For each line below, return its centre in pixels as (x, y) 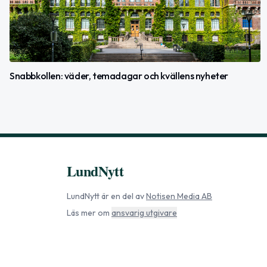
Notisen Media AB (179, 196)
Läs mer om (88, 213)
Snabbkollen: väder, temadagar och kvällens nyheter (119, 76)
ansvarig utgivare (144, 213)
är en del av (122, 196)
